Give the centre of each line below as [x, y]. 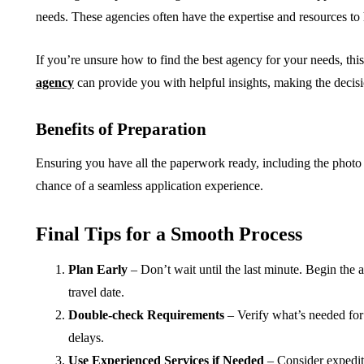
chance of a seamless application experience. [149, 186]
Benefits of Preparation [121, 130]
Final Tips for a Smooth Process [169, 234]
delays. [86, 338]
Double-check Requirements [146, 315]
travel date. [96, 292]
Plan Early [98, 270]
